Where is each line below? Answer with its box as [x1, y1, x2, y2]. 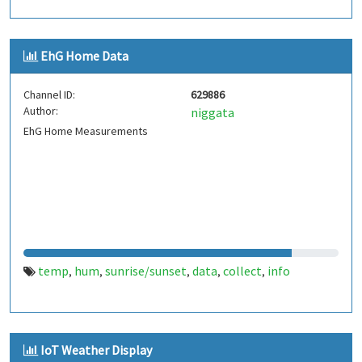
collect [223, 263, 262, 279]
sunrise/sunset [105, 263, 187, 279]
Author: [23, 103, 58, 118]
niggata [191, 104, 234, 120]
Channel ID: [23, 87, 75, 102]
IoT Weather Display [40, 342, 152, 358]
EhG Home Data [40, 48, 128, 64]
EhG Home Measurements [23, 124, 148, 138]
